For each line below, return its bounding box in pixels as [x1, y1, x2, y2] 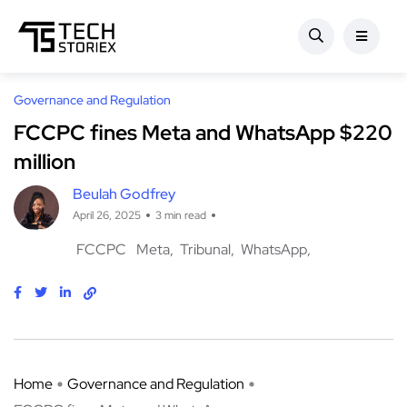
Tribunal [180, 240, 231, 260]
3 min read [155, 208, 206, 223]
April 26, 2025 [73, 208, 141, 223]
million [14, 148, 75, 176]
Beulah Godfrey [73, 184, 175, 204]
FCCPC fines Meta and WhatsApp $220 [14, 119, 392, 147]
